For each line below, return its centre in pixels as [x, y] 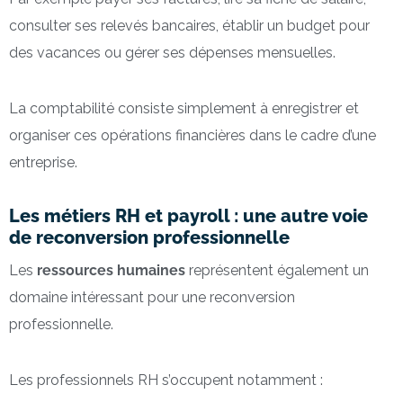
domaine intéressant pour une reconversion [152, 298]
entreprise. [43, 162]
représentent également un [277, 271]
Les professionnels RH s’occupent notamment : [166, 381]
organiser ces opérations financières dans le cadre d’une [193, 135]
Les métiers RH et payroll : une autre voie [188, 215]
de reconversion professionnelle [149, 237]
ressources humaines [111, 271]
